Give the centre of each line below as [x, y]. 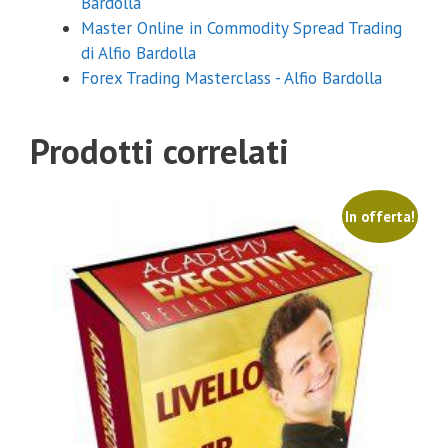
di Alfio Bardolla [138, 53]
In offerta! [379, 216]
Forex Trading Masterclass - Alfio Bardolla [231, 78]
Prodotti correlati [159, 151]
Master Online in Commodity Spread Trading [241, 28]
